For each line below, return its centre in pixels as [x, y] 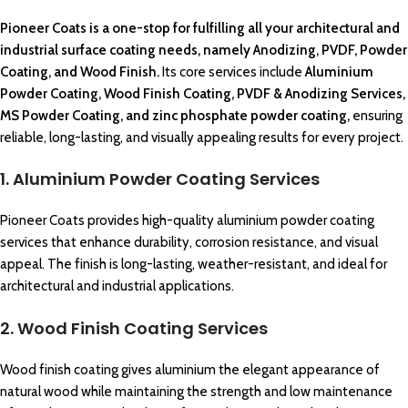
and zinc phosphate [187, 116]
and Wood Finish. [105, 72]
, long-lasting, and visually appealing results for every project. [224, 138]
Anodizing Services [344, 94]
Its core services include [232, 72]
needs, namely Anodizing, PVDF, [258, 51]
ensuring [377, 116]
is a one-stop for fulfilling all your [191, 29]
